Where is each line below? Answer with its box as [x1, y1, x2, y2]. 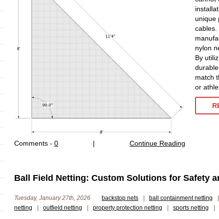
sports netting [173, 204, 209, 211]
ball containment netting [149, 195, 213, 201]
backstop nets [102, 195, 138, 201]
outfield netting [43, 204, 82, 211]
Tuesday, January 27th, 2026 [14, 195, 92, 201]
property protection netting [93, 204, 162, 211]
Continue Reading [130, 139, 185, 147]
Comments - [14, 139, 54, 147]
